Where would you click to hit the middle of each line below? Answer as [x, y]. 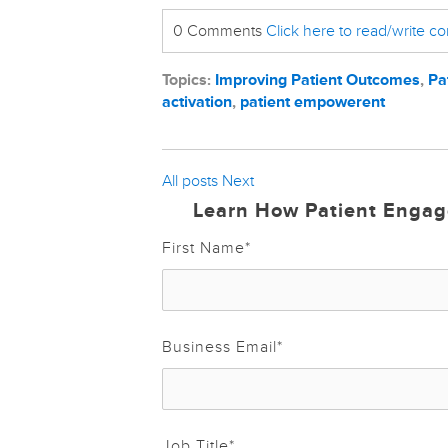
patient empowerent [312, 101]
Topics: [188, 79]
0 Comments [219, 30]
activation [197, 101]
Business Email [219, 346]
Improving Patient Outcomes [317, 79]
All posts [190, 180]
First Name [203, 247]
